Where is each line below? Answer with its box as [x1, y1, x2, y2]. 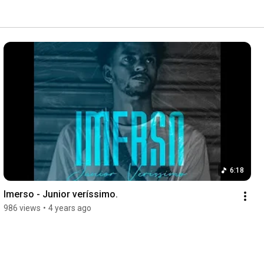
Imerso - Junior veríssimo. [3, 189, 118, 200]
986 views [3, 203, 41, 213]
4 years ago [48, 203, 91, 213]
